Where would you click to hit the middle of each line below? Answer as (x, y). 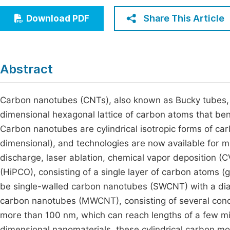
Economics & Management (68, 10)
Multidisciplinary (48, 48)
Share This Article (184, 18)
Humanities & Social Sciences (73, 29)
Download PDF (58, 18)
